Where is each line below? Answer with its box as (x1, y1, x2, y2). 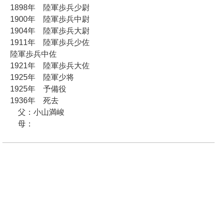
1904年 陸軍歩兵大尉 (2, 27, 90, 35)
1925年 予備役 (2, 85, 66, 93)
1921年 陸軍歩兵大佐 (2, 62, 90, 70)
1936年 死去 (2, 96, 59, 105)
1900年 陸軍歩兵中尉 (2, 15, 90, 24)
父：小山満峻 (2, 108, 64, 117)
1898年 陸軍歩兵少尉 (2, 3, 90, 12)
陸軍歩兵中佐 (2, 50, 57, 59)
